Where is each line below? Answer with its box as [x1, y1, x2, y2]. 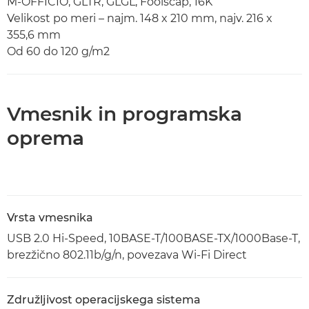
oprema [7, 126, 84, 150]
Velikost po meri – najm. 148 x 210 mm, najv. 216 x [7, 12, 272, 25]
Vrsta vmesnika [7, 211, 93, 224]
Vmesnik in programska [7, 102, 242, 126]
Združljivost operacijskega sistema [7, 293, 201, 306]
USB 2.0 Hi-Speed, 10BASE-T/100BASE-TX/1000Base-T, [7, 232, 300, 245]
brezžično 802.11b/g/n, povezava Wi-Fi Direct [7, 248, 247, 261]
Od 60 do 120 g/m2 [7, 45, 110, 58]
